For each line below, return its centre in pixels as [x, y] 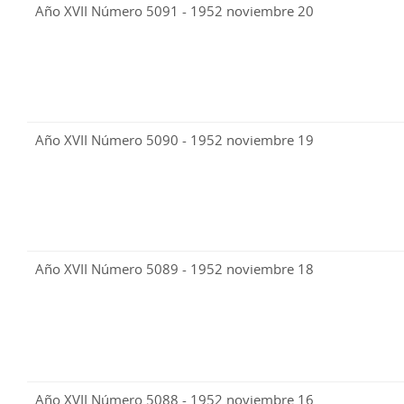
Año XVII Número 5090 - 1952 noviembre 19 [174, 140]
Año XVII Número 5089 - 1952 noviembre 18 [174, 269]
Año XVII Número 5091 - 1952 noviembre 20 [174, 11]
